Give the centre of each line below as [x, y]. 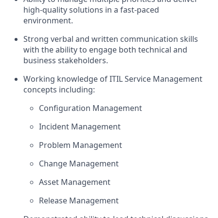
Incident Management [80, 127]
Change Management [79, 163]
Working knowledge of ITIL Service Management [113, 79]
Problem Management [81, 145]
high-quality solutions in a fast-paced [91, 10]
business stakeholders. [66, 60]
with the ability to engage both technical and [105, 50]
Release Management [79, 200]
